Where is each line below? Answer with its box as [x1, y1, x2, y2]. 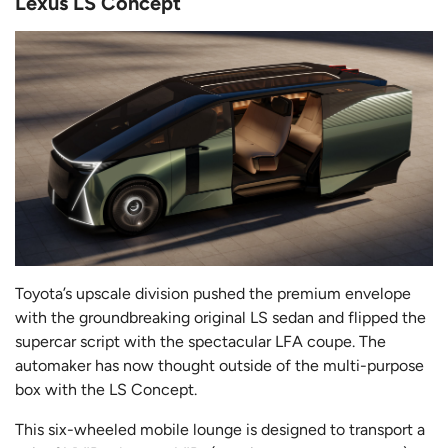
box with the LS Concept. [15, 380, 197, 400]
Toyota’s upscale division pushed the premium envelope [15, 284, 411, 304]
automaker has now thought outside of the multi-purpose [15, 356, 424, 376]
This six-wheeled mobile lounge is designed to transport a [15, 420, 425, 440]
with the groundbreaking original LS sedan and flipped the [15, 308, 426, 328]
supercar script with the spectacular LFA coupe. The [15, 332, 386, 352]
